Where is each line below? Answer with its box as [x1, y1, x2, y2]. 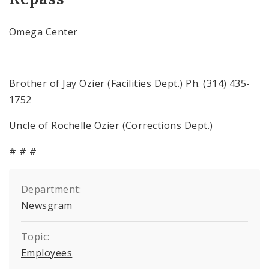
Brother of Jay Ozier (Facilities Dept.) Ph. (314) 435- [9, 77, 250, 90]
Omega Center [9, 25, 78, 38]
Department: [21, 183, 82, 196]
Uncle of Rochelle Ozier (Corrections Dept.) [9, 119, 213, 132]
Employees [21, 246, 73, 259]
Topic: [21, 230, 50, 243]
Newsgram [21, 199, 73, 212]
